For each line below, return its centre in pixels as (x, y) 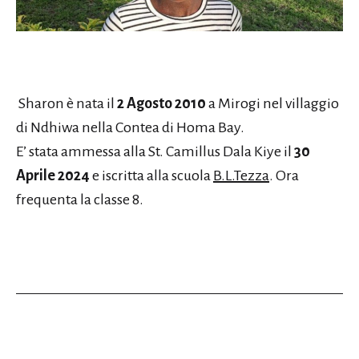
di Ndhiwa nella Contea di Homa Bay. (130, 127)
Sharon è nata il (67, 103)
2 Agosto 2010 (161, 103)
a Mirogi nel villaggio (272, 103)
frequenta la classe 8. (81, 199)
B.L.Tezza (241, 175)
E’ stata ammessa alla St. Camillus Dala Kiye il (155, 151)
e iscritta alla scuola (151, 175)
